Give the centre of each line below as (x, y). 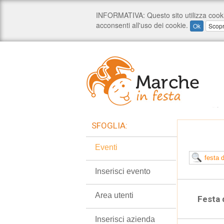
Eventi (106, 147)
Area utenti (114, 195)
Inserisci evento (123, 171)
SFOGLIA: (109, 125)
